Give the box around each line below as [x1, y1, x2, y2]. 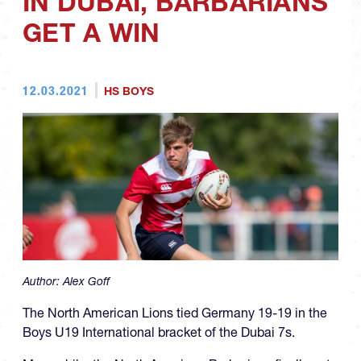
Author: [23, 274, 63, 289]
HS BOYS [103, 84, 154, 99]
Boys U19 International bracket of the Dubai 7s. [23, 324, 295, 341]
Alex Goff [63, 274, 110, 289]
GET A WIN [23, 17, 160, 49]
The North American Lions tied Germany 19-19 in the [23, 305, 327, 322]
